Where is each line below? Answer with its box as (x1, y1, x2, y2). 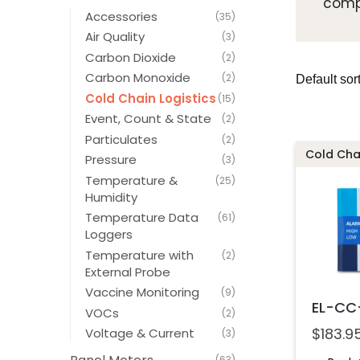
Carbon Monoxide (85, 69, 190, 87)
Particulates (85, 130, 157, 148)
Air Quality (85, 28, 145, 46)
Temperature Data (85, 209, 198, 227)
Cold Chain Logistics (85, 89, 216, 107)
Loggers (85, 226, 133, 243)
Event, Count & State (85, 110, 211, 128)
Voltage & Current (85, 325, 194, 342)
